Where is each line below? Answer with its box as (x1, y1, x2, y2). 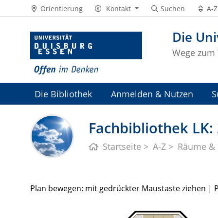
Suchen (161, 3, 185, 13)
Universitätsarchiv (35, 109, 109, 122)
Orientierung (40, 3, 83, 13)
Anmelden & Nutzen (110, 88, 193, 100)
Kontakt (106, 3, 131, 13)
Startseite (103, 141, 142, 153)
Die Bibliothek (35, 88, 92, 100)
